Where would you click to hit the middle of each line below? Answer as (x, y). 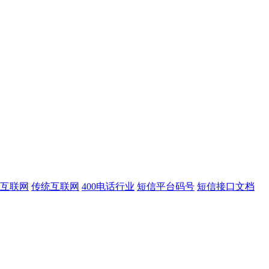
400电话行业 (108, 187)
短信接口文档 (226, 187)
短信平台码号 (166, 187)
